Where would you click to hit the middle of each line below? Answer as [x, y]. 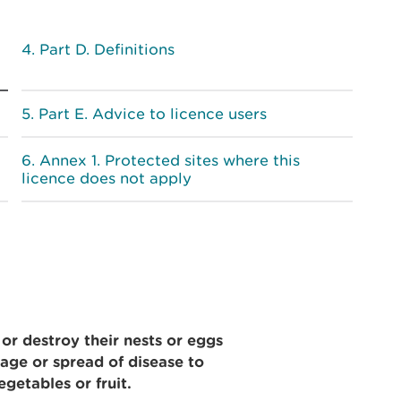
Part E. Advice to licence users [153, 114]
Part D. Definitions [107, 49]
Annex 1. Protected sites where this [170, 160]
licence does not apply [107, 178]
